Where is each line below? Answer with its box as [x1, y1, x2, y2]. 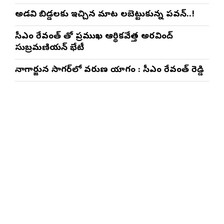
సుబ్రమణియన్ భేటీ [15, 42, 84, 54]
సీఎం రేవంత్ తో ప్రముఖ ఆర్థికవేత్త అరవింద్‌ [15, 31, 173, 43]
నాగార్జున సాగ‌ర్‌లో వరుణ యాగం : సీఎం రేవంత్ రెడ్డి [15, 64, 204, 76]
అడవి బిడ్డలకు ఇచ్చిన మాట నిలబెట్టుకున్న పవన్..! [15, 9, 194, 21]
